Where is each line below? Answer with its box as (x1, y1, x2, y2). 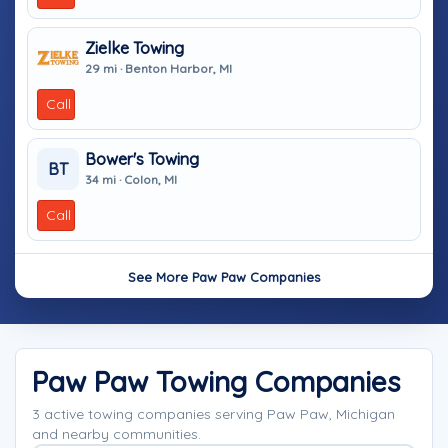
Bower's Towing (85, 148, 199, 169)
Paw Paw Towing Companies (32, 364, 400, 399)
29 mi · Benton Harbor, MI (85, 60, 232, 76)
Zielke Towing (85, 37, 184, 58)
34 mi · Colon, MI (85, 171, 177, 187)
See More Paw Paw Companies (128, 269, 320, 285)
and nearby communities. (32, 425, 201, 443)
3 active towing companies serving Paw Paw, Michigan (32, 405, 395, 423)
